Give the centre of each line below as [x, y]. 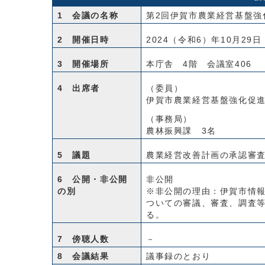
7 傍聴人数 [83, 239]
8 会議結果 [83, 256]
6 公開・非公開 [93, 180]
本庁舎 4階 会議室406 [199, 64]
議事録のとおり [179, 256]
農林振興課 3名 [181, 131]
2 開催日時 [83, 40]
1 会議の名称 [88, 16]
